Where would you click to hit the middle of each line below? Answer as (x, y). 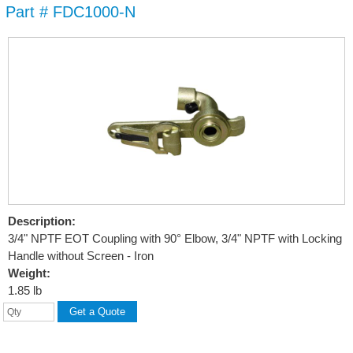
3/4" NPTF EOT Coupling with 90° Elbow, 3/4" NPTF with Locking (175, 238)
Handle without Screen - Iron (80, 256)
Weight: (29, 273)
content (143, 48)
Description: (41, 221)
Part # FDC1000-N (71, 12)
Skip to (143, 13)
